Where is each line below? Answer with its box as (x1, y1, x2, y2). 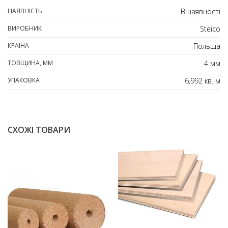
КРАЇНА (8, 41, 29, 50)
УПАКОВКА (8, 75, 40, 84)
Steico (200, 23, 220, 34)
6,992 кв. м (185, 75, 220, 85)
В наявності (181, 6, 220, 16)
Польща (193, 41, 220, 51)
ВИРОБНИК (8, 23, 42, 33)
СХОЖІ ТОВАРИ (8, 124, 70, 135)
